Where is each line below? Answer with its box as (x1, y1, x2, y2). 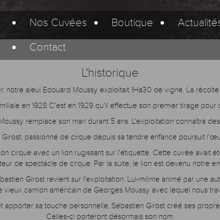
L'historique (82, 65, 138, 81)
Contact (29, 41, 66, 54)
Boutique (111, 16, 153, 29)
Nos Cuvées (29, 16, 87, 29)
